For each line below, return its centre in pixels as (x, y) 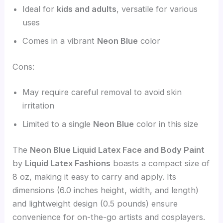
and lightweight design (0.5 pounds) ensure (95, 203)
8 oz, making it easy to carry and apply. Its (95, 176)
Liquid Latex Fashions (68, 163)
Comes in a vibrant (60, 41)
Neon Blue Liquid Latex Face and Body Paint (117, 150)
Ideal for (40, 9)
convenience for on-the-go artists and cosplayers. (109, 217)
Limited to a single (58, 124)
